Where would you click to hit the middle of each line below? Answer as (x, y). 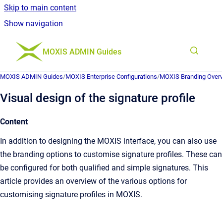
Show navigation (33, 24)
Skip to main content (40, 8)
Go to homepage (71, 45)
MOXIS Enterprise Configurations (111, 77)
